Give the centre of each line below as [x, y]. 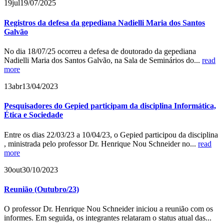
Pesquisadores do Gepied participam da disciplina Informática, [110, 106]
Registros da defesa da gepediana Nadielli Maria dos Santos [104, 22]
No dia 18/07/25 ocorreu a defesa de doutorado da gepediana [100, 51]
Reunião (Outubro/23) [41, 189]
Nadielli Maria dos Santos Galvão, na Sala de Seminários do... [103, 60]
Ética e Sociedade [33, 115]
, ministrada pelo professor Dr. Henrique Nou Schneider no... [101, 143]
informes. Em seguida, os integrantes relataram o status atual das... [108, 218]
